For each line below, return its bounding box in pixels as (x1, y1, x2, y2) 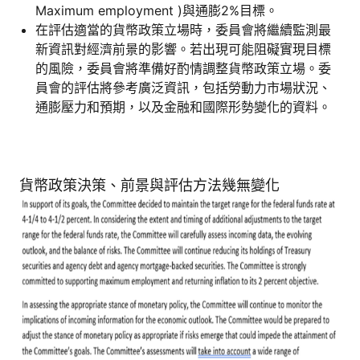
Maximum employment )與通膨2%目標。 (35, 2, 278, 18)
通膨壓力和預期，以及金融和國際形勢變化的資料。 (35, 98, 331, 115)
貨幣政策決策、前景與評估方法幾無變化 (19, 176, 280, 194)
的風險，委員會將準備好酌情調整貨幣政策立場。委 (35, 59, 331, 76)
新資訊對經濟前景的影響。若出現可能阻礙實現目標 (35, 40, 331, 57)
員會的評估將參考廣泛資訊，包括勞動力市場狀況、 (35, 79, 331, 96)
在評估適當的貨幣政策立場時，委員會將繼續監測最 (35, 21, 331, 38)
